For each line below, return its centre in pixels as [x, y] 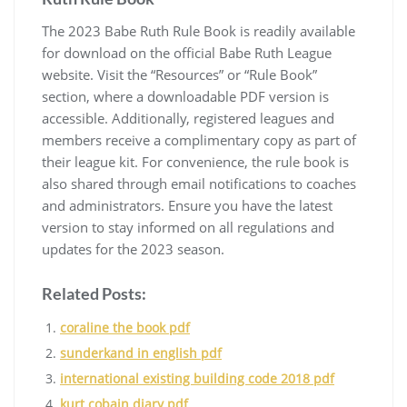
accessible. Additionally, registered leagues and [188, 119]
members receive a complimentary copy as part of [199, 140]
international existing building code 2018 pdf [197, 379]
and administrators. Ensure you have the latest [187, 206]
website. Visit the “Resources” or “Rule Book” [179, 75]
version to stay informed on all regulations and [188, 228]
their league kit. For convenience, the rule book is [195, 162]
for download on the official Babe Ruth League [187, 53]
